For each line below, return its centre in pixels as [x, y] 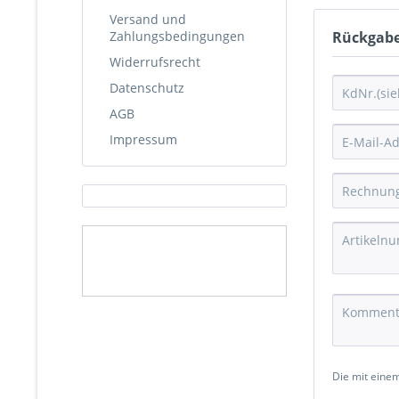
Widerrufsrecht [155, 61]
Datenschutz [147, 87]
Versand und [148, 19]
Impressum [143, 139]
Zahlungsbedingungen [177, 36]
